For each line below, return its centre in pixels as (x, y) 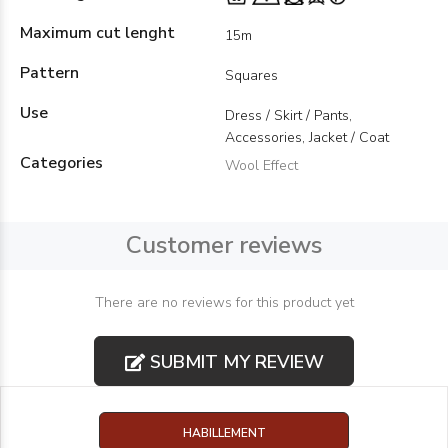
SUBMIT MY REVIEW (234, 361)
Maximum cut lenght (97, 33)
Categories (61, 163)
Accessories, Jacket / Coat (307, 137)
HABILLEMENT (224, 432)
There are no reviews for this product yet (224, 302)
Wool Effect (261, 165)
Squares (251, 75)
